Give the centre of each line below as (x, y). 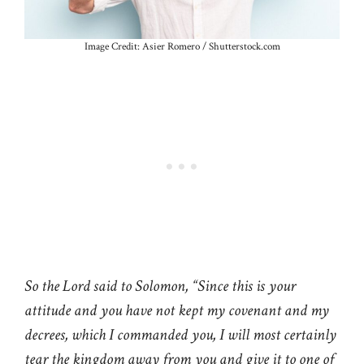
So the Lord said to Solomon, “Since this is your (160, 286)
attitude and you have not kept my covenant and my (177, 310)
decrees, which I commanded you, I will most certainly (180, 334)
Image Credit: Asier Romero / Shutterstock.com (182, 46)
